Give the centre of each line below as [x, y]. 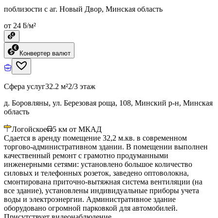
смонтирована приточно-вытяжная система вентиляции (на [103, 182]
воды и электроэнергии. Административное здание [90, 199]
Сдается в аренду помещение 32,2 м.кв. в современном [95, 138]
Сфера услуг [25, 86]
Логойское [29, 129]
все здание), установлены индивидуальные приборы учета [101, 190]
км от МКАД [80, 129]
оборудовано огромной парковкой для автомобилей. [91, 208]
